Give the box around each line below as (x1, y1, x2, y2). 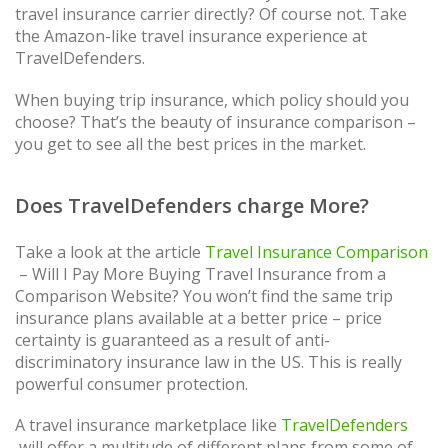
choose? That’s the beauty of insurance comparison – (15, 110, 416, 133)
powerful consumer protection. (15, 372, 248, 395)
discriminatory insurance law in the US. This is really (15, 350, 402, 373)
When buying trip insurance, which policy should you (15, 88, 409, 111)
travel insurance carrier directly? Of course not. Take (15, 3, 407, 26)
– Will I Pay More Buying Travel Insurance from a (15, 262, 386, 285)
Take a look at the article (15, 240, 205, 263)
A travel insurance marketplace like (15, 413, 281, 436)
